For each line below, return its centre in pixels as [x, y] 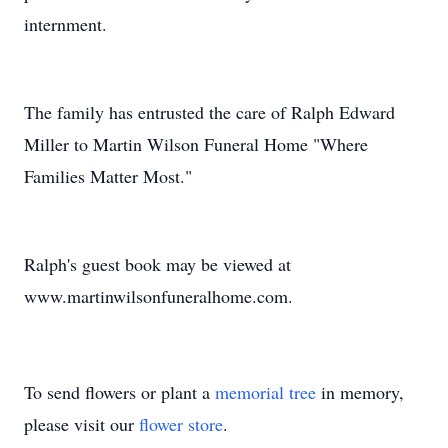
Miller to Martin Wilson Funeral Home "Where [196, 144]
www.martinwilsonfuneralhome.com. [158, 296]
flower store [181, 424]
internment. [65, 24]
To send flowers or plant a [119, 392]
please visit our [81, 424]
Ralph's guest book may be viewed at [157, 264]
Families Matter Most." [108, 176]
